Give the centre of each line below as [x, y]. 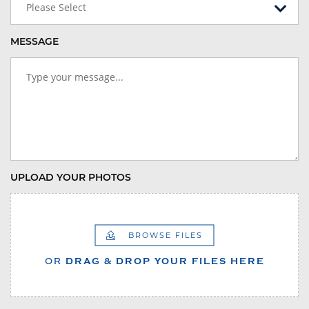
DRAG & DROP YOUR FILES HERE [165, 261]
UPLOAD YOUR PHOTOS [71, 178]
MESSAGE [34, 42]
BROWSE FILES [166, 235]
